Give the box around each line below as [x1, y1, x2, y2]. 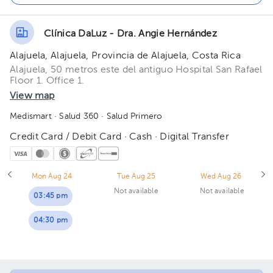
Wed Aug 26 [200, 173, 242, 180]
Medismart [10, 112, 52, 121]
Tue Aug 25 [116, 173, 156, 180]
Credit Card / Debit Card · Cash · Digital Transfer [10, 132, 229, 142]
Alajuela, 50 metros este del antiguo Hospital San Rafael [10, 65, 263, 75]
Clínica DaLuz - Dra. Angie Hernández [44, 29, 217, 39]
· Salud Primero [99, 112, 163, 121]
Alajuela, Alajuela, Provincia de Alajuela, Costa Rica [10, 51, 241, 61]
